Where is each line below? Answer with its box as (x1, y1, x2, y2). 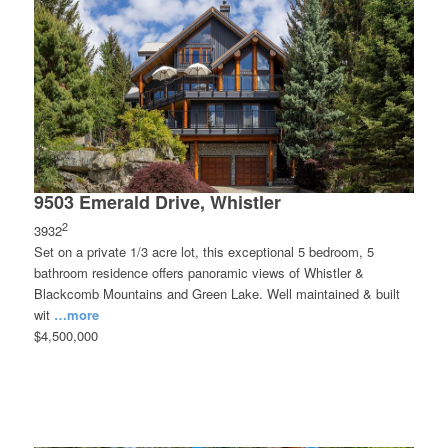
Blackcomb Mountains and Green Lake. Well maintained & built (33, 283, 400, 303)
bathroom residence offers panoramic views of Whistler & (33, 262, 364, 282)
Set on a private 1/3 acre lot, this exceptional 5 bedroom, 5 (33, 241, 374, 261)
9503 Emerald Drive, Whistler (33, 188, 281, 215)
